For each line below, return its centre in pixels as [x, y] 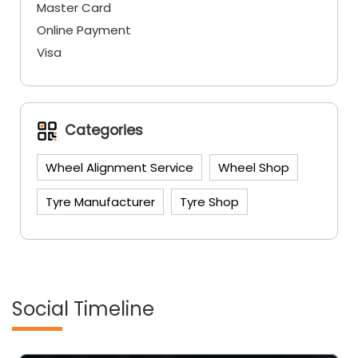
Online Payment [84, 30]
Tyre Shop [209, 201]
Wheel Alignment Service [119, 167]
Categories [104, 131]
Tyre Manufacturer [100, 201]
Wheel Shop [254, 167]
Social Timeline [83, 308]
